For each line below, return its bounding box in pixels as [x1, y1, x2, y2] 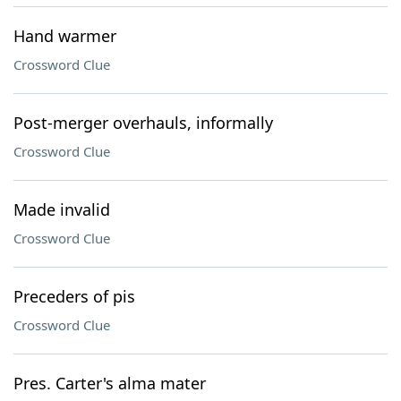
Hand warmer [13, 25, 116, 47]
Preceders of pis [13, 286, 135, 307]
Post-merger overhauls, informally [13, 112, 273, 133]
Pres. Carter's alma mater [13, 372, 206, 394]
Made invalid [13, 199, 110, 220]
